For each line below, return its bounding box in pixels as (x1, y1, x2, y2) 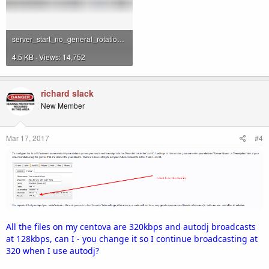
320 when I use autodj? (6, 244, 99, 256)
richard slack (41, 86, 94, 99)
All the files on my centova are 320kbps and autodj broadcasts (6, 220, 256, 232)
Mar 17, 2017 (6, 132, 49, 143)
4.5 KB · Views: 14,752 (12, 51, 85, 62)
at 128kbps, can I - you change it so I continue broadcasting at (6, 232, 258, 244)
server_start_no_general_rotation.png (117, 33, 124, 44)
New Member (41, 100, 85, 110)
